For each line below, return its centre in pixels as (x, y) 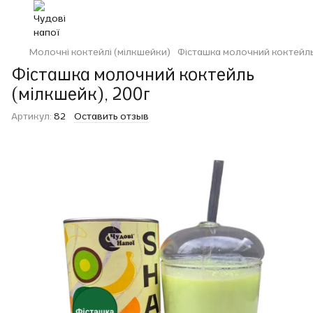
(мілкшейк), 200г (81, 94)
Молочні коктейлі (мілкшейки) (100, 52)
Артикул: (31, 116)
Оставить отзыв (111, 116)
